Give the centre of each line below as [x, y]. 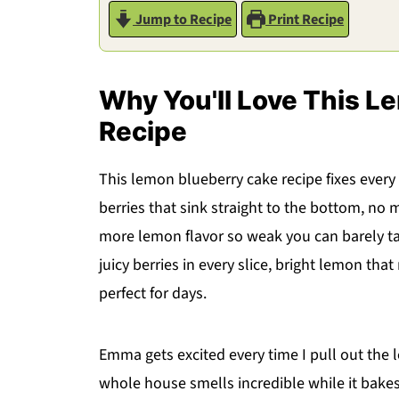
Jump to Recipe [183, 19]
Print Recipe [305, 19]
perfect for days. [153, 293]
